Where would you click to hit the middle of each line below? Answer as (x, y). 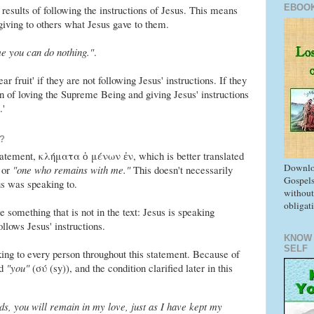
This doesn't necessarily (181, 170)
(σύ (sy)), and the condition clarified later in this (131, 268)
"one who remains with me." (71, 170)
